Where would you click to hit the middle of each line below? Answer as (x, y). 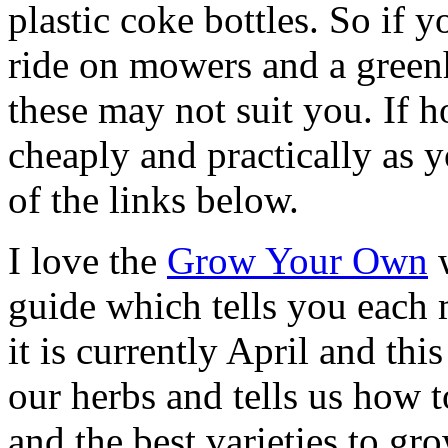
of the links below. (153, 199)
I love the (87, 260)
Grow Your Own (297, 260)
